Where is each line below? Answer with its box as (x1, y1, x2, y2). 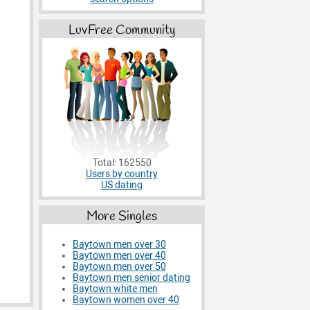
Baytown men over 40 (72, 250, 166, 262)
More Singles (86, 207, 157, 226)
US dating (101, 179, 143, 192)
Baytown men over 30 (72, 239, 166, 251)
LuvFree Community (69, 21, 175, 40)
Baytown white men (72, 283, 158, 295)
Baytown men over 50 (72, 261, 166, 273)
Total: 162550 (92, 157, 152, 170)
